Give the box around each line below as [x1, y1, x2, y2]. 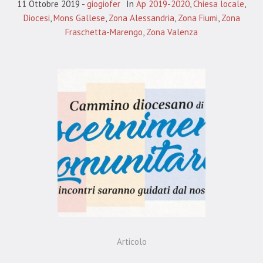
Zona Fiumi [177, 12, 218, 24]
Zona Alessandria [108, 12, 174, 24]
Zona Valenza [146, 26, 198, 38]
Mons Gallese [53, 12, 105, 24]
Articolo [116, 236, 147, 248]
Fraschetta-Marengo [65, 26, 143, 38]
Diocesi [23, 12, 50, 24]
